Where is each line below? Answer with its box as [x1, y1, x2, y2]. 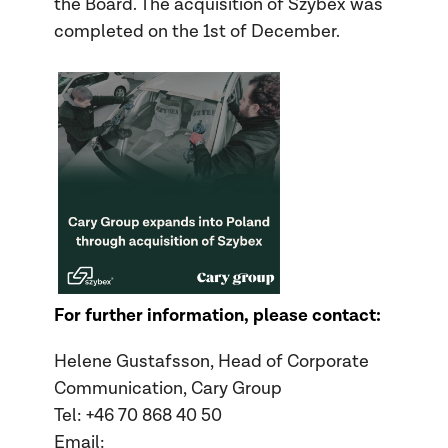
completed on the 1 [53, 21, 210, 43]
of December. [225, 21, 340, 43]
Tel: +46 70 [53, 404, 138, 426]
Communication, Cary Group [53, 377, 282, 399]
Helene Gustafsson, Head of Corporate [53, 350, 369, 372]
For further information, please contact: [53, 304, 381, 328]
